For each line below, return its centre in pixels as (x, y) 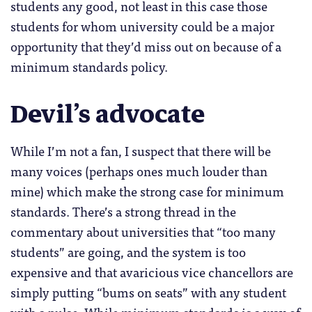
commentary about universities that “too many (143, 231)
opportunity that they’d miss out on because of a (146, 46)
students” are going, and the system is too (128, 251)
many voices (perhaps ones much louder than (139, 170)
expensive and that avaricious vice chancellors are (152, 271)
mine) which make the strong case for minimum (147, 190)
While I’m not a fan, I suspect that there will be (141, 150)
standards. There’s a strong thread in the (123, 211)
